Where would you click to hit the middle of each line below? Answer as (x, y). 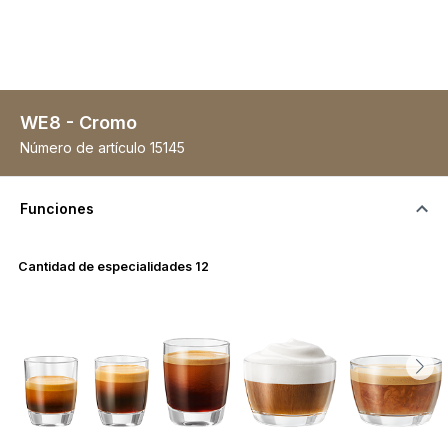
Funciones (57, 208)
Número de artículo (83, 147)
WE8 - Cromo (78, 122)
